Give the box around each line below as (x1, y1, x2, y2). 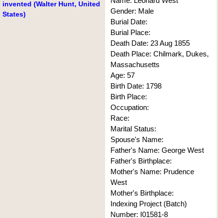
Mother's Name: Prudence (110, 167, 194, 176)
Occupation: (110, 103, 149, 112)
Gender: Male (110, 7, 154, 16)
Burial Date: (110, 18, 147, 26)
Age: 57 (110, 71, 135, 80)
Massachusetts (110, 60, 160, 69)
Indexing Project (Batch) (110, 200, 187, 208)
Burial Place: (110, 28, 150, 37)
